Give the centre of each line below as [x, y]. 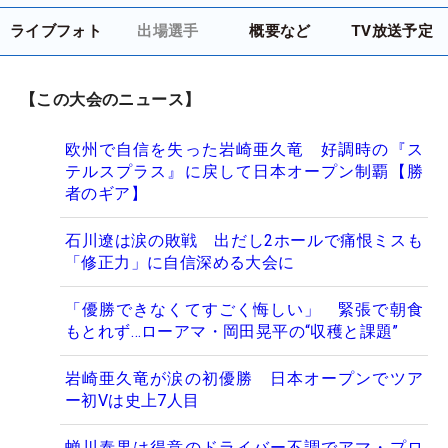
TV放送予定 [392, 31]
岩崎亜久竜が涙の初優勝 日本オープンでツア [244, 379]
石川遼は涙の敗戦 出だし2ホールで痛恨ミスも [244, 241]
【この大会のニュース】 [110, 100]
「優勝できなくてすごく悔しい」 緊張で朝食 [244, 310]
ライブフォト [56, 31]
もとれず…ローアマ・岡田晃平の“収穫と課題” [232, 332]
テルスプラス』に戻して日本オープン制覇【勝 [244, 172]
